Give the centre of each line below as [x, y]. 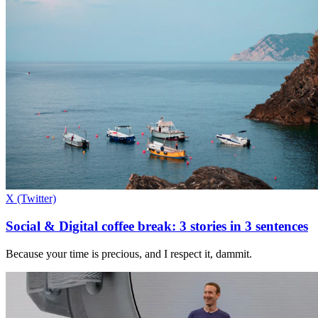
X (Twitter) [31, 199]
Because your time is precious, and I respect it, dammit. [129, 253]
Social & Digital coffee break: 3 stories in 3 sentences [157, 226]
